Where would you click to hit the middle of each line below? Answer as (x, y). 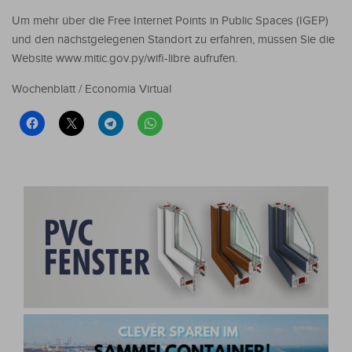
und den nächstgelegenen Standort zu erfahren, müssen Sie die (173, 39)
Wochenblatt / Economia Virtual (92, 89)
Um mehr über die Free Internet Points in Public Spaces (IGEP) (170, 20)
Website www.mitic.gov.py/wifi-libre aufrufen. (125, 58)
